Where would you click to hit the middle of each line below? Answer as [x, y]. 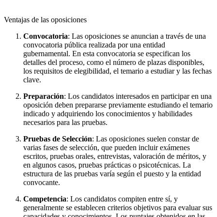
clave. [32, 79]
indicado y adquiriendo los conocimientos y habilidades [108, 113]
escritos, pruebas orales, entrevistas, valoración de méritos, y [115, 156]
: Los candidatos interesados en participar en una [138, 96]
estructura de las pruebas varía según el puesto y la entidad [112, 173]
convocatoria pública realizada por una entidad [94, 45]
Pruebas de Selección [58, 139]
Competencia [45, 199]
